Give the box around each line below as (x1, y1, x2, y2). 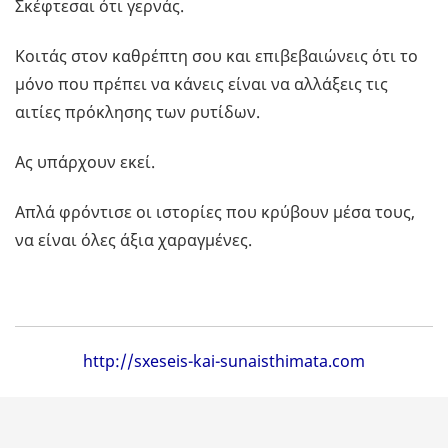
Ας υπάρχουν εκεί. (15, 151, 155, 174)
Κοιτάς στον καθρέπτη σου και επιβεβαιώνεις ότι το (15, 45, 418, 68)
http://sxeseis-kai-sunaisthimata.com (83, 350, 365, 373)
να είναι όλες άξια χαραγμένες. (15, 229, 252, 252)
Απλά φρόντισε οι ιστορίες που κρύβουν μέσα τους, (15, 201, 415, 224)
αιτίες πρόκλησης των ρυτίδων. (15, 101, 260, 124)
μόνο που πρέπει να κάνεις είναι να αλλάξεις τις (15, 73, 388, 96)
